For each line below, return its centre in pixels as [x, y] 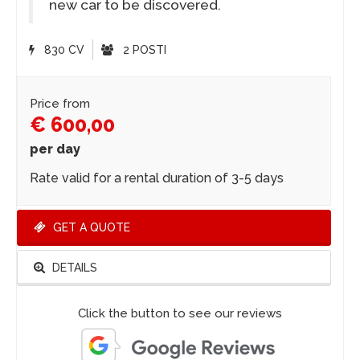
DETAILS [73, 268]
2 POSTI [143, 50]
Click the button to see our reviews [180, 314]
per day [55, 149]
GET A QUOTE [90, 228]
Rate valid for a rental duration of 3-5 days [157, 178]
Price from [60, 104]
